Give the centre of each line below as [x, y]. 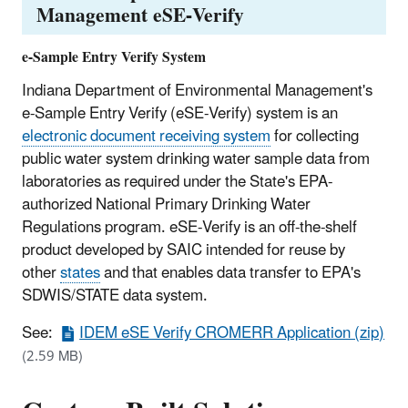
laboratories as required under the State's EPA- [177, 183]
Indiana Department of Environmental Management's [197, 92]
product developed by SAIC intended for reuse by [184, 251]
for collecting [315, 137]
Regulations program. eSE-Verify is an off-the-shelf [189, 228]
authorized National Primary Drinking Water [166, 205]
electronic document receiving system [146, 137]
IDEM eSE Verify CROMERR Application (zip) [232, 334]
